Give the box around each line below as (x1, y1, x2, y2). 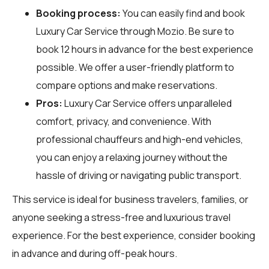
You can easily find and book (121, 6, 245, 20)
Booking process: (36, 6, 121, 20)
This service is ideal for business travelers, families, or (12, 192, 249, 206)
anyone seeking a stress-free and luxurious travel (12, 210, 231, 224)
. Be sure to (184, 24, 234, 38)
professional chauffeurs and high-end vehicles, (36, 132, 243, 146)
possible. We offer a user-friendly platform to (36, 60, 234, 74)
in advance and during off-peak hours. (12, 246, 177, 260)
